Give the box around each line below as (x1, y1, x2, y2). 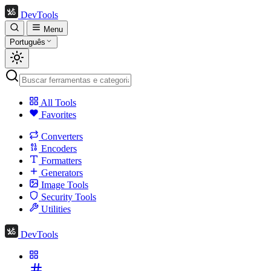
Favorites (41, 109, 76, 120)
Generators (41, 168, 83, 178)
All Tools (41, 97, 76, 108)
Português (10, 38, 45, 47)
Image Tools (41, 180, 88, 190)
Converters (41, 131, 83, 142)
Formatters (41, 155, 82, 166)
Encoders (41, 143, 77, 154)
